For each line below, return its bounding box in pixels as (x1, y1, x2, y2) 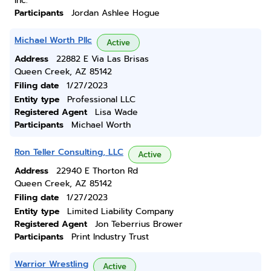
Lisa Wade (95, 106, 138, 119)
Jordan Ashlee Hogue (71, 7, 160, 19)
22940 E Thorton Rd (56, 165, 138, 177)
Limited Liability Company (67, 205, 174, 218)
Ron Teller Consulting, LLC (15, 146, 123, 158)
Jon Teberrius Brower (95, 218, 183, 230)
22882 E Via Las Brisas (56, 53, 149, 65)
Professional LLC (67, 93, 135, 106)
